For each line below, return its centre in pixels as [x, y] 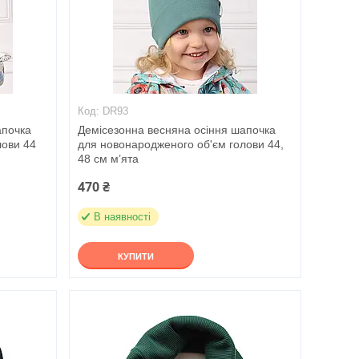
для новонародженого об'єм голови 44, [180, 144]
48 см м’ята [108, 159]
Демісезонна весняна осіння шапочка [176, 130]
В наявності [122, 217]
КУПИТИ [135, 256]
